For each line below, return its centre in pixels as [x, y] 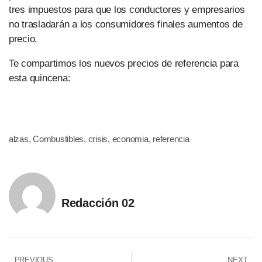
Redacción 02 [98, 203]
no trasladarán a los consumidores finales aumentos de [126, 24]
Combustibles [58, 139]
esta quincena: [40, 78]
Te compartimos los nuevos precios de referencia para [124, 63]
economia [130, 139]
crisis [98, 139]
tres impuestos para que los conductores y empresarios [127, 10]
